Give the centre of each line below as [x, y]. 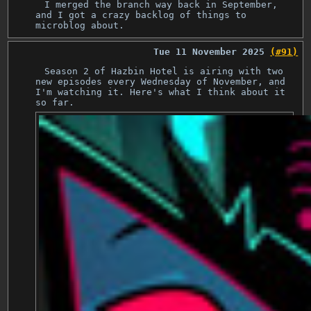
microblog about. [80, 26]
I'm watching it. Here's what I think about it [161, 92]
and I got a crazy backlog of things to [141, 15]
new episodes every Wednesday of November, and [161, 81]
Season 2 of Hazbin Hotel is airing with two [164, 71]
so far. [55, 102]
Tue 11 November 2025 [209, 51]
